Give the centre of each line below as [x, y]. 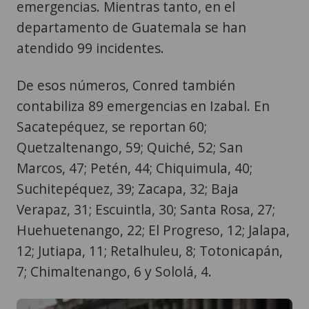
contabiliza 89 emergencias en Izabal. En [143, 106]
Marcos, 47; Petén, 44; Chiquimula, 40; [134, 168]
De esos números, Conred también [126, 85]
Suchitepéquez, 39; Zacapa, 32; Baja [128, 188]
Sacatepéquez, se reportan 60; [112, 126]
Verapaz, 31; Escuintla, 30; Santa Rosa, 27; [146, 209]
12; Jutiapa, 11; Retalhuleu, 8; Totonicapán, [150, 250]
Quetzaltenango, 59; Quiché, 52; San [130, 147]
